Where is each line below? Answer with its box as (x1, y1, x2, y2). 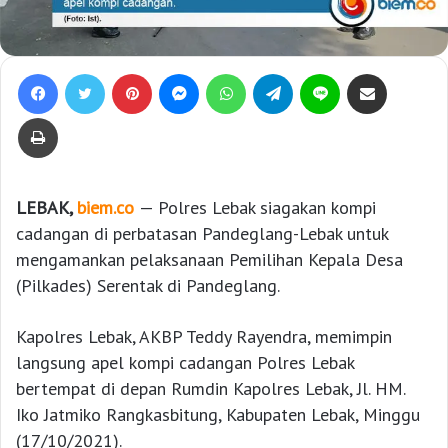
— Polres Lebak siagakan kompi (139, 195, 376, 219)
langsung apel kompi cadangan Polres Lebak (16, 350, 354, 374)
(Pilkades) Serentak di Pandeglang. (16, 273, 280, 297)
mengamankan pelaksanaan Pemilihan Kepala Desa (16, 247, 403, 271)
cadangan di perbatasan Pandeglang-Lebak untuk (16, 221, 388, 245)
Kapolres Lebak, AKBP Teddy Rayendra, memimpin (16, 324, 392, 348)
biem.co (77, 195, 139, 219)
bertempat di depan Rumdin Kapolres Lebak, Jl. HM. (16, 376, 405, 400)
